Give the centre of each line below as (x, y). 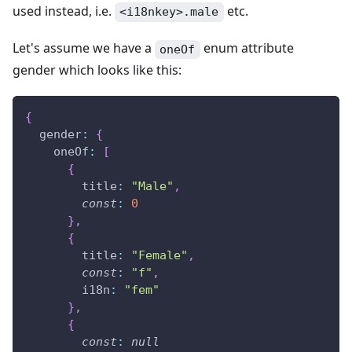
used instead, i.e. (64, 11)
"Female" (159, 255)
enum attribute (247, 48)
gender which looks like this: (97, 70)
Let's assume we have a (84, 48)
